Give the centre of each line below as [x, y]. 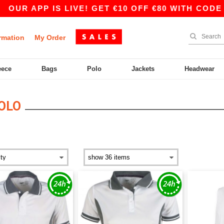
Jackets [143, 69]
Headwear [200, 69]
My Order [50, 37]
